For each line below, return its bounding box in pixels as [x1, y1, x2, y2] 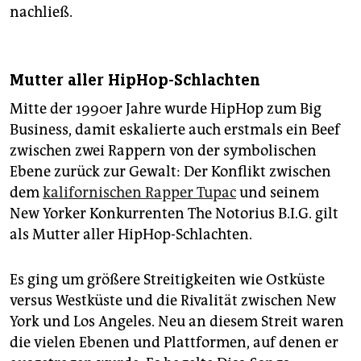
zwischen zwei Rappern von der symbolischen [10, 141, 317, 160]
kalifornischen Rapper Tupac [43, 183, 236, 201]
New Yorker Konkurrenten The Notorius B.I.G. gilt [10, 204, 338, 222]
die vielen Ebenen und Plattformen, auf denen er [10, 333, 338, 351]
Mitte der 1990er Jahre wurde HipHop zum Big [10, 99, 322, 118]
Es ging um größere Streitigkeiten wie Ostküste [10, 270, 325, 288]
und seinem [236, 183, 319, 201]
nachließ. [10, 2, 73, 21]
